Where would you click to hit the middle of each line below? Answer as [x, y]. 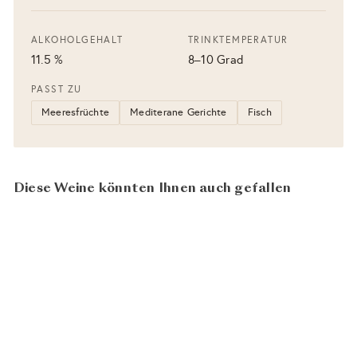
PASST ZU [57, 89]
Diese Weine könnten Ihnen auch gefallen [153, 188]
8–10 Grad [216, 59]
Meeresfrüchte [76, 112]
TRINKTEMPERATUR [238, 39]
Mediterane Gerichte [178, 112]
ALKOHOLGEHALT [77, 39]
